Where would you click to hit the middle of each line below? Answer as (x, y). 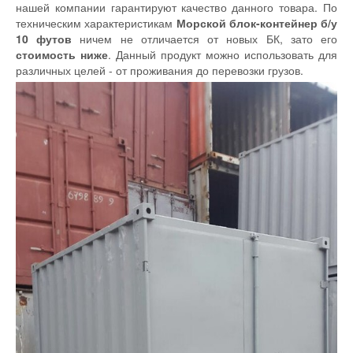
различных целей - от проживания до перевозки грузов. (160, 70)
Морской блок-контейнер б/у (256, 22)
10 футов (44, 38)
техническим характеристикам (96, 22)
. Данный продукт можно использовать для (223, 54)
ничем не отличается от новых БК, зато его (205, 38)
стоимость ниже (62, 54)
